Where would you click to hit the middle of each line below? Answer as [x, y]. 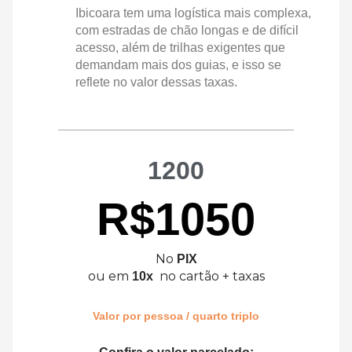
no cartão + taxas [212, 277]
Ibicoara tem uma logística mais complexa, [193, 13]
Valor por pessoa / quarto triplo [176, 316]
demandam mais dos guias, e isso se [178, 65]
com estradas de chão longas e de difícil [187, 31]
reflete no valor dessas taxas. [156, 82]
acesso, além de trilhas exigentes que [180, 48]
